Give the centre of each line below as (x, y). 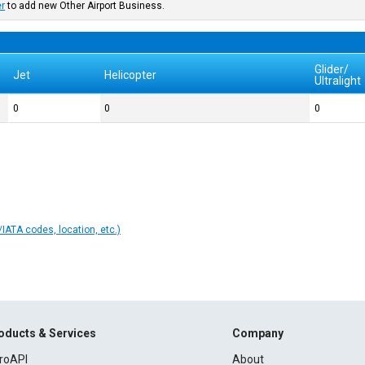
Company (257, 334)
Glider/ (332, 69)
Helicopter (131, 75)
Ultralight (338, 81)
